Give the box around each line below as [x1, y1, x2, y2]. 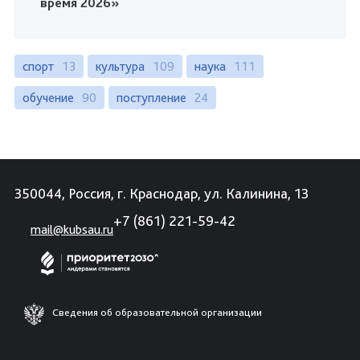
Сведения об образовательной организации [52, 305, 262, 318]
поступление [117, 90, 186, 106]
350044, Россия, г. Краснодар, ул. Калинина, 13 [14, 185, 309, 202]
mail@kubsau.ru [31, 222, 113, 238]
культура [96, 59, 145, 75]
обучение [22, 90, 74, 106]
